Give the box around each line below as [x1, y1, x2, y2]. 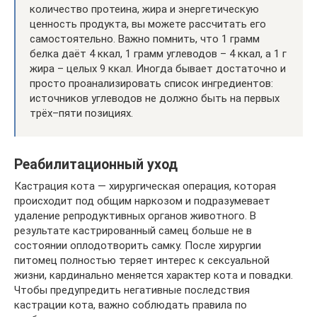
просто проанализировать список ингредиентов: [30, 77, 273, 90]
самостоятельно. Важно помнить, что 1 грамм [30, 33, 260, 45]
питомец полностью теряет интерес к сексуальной [14, 254, 270, 267]
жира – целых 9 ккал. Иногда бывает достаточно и [30, 62, 286, 75]
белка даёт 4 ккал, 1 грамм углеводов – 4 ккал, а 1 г [30, 47, 287, 60]
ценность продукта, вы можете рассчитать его [30, 18, 266, 30]
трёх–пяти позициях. [30, 107, 133, 120]
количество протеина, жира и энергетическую [30, 3, 259, 16]
